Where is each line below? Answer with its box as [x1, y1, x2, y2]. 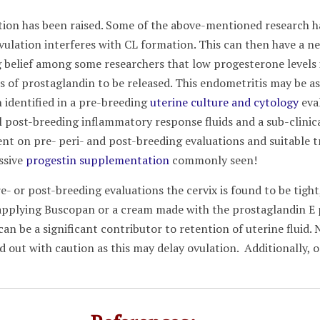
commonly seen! [169, 152, 258, 168]
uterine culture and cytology [150, 94, 299, 110]
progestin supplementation [26, 152, 170, 168]
